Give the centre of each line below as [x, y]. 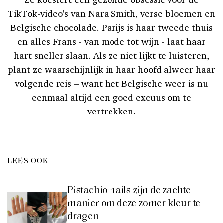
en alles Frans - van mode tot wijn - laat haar [111, 41]
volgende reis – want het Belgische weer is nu [111, 83]
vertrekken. [111, 111]
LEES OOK [28, 161]
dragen [83, 216]
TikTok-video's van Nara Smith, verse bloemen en [111, 13]
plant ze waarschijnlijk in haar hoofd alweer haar [111, 69]
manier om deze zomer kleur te [134, 203]
